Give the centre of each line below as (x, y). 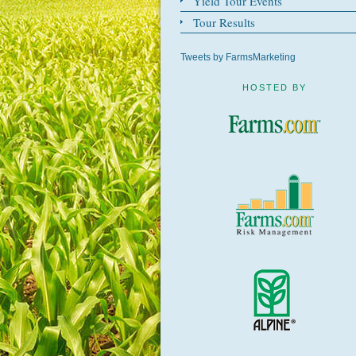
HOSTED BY (275, 87)
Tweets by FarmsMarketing (238, 57)
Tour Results (224, 22)
